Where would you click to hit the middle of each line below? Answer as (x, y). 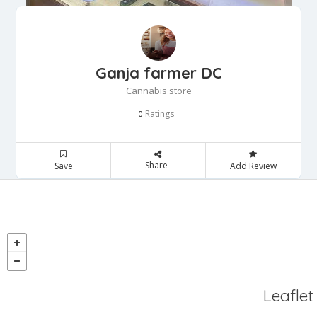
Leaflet (288, 295)
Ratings (158, 114)
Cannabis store (158, 91)
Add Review (253, 166)
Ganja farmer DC (158, 73)
